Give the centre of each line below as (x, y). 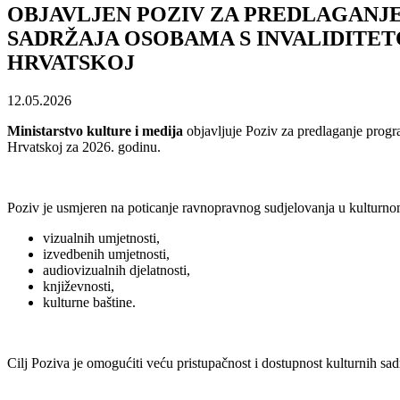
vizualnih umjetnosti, (101, 237)
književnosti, (79, 286)
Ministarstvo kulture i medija (95, 130)
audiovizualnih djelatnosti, (117, 270)
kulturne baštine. (89, 302)
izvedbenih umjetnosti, (106, 254)
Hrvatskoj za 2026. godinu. (84, 146)
